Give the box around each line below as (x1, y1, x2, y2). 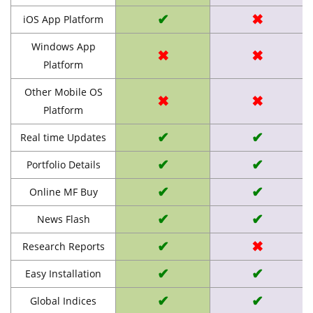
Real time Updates (20, 130, 106, 144)
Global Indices (30, 293, 96, 307)
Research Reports (22, 239, 105, 253)
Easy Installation (25, 266, 101, 280)
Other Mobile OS (24, 85, 103, 99)
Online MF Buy (29, 184, 98, 198)
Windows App (31, 39, 96, 53)
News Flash (36, 212, 90, 226)
